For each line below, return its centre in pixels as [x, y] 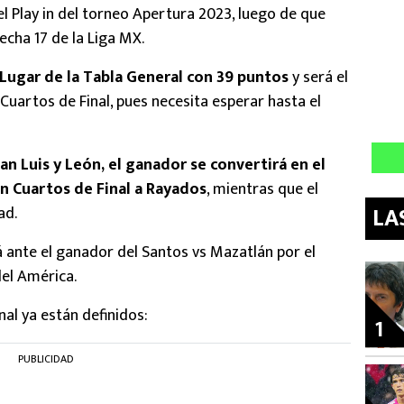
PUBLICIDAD [46, 359]
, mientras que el [262, 190]
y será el [318, 78]
